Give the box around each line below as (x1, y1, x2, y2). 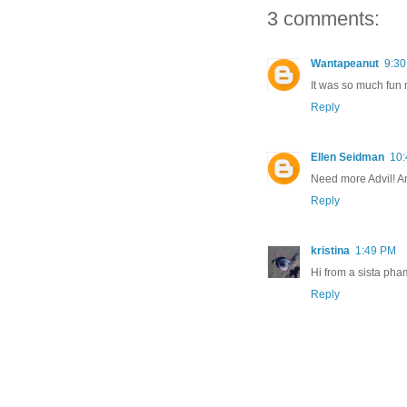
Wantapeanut (311, 57, 379, 71)
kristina (311, 244, 350, 258)
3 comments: (267, 7, 380, 31)
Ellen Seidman (311, 151, 384, 164)
